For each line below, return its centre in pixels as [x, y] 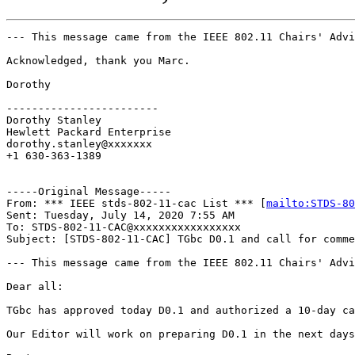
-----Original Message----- [89, 191]
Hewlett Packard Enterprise [89, 132]
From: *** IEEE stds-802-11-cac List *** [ [136, 203]
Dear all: [35, 286]
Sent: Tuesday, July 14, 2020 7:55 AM [120, 215]
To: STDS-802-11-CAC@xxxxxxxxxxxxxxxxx [124, 227]
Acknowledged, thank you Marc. [98, 60]
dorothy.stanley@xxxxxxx [79, 143]
